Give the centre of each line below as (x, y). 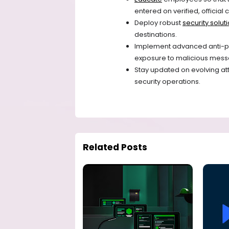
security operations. (167, 82)
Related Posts (115, 147)
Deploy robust (158, 23)
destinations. (156, 35)
